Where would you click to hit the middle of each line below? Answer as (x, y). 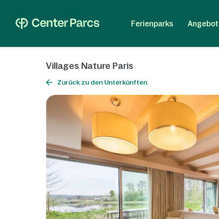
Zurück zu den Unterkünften (102, 82)
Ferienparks (152, 23)
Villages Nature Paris (90, 66)
